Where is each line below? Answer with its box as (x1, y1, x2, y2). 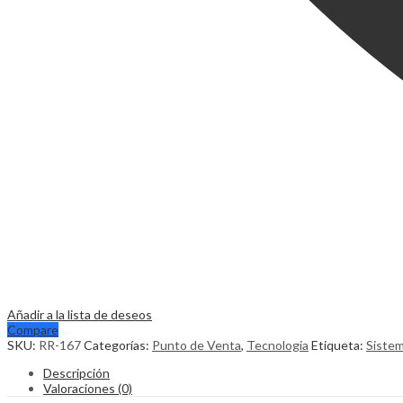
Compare (7, 321, 58, 337)
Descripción (43, 364, 110, 381)
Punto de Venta (152, 336, 241, 353)
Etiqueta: (311, 336, 366, 353)
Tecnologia (246, 336, 309, 353)
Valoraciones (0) (43, 380, 132, 396)
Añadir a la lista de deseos (7, 306, 152, 322)
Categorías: (84, 336, 152, 353)
